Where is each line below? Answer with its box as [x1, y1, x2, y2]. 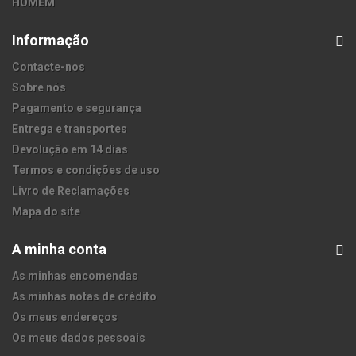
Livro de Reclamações [12, 184, 130, 198]
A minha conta [12, 241, 106, 258]
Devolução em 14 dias [12, 143, 128, 157]
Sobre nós [12, 81, 66, 95]
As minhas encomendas [12, 269, 138, 283]
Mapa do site [12, 205, 80, 219]
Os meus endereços [12, 311, 118, 324]
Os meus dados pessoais [12, 331, 145, 345]
